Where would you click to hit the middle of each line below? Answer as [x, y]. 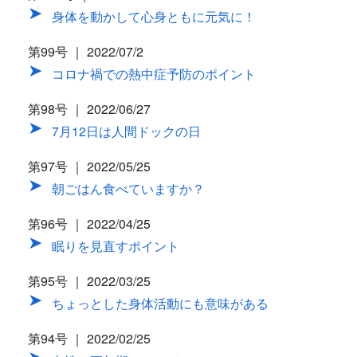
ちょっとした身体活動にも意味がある [160, 303]
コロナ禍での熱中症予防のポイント [154, 74]
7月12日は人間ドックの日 [126, 131]
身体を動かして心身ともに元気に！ [154, 16]
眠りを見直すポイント [116, 246]
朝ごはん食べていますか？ [128, 188]
